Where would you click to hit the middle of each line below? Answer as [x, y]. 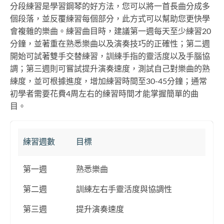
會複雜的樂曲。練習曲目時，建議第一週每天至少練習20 [110, 31]
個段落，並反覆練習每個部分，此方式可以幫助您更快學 [110, 19]
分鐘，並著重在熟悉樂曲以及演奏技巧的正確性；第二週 [110, 44]
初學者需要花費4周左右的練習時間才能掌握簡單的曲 [104, 94]
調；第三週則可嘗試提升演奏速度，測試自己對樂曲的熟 [110, 69]
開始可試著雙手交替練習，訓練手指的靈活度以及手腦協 [110, 56]
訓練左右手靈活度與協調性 [124, 189]
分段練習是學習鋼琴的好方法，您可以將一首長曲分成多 [110, 6]
